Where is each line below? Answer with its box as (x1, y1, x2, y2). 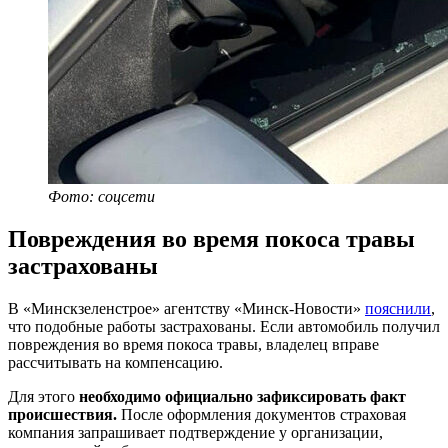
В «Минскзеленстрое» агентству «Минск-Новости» (8, 299, 365, 317)
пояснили (365, 299, 431, 317)
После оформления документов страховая (117, 405, 406, 423)
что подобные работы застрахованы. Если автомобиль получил (8, 317, 440, 335)
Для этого (8, 387, 79, 405)
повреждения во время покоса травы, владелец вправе (8, 335, 379, 353)
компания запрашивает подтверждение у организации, (8, 423, 383, 441)
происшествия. (8, 405, 117, 423)
